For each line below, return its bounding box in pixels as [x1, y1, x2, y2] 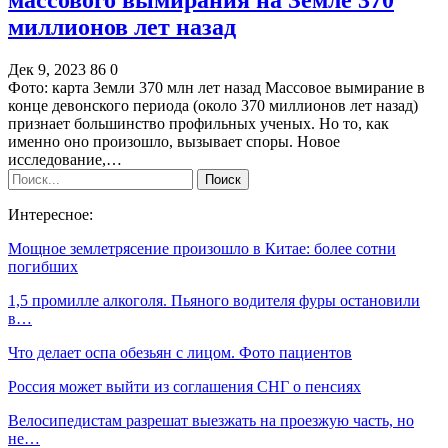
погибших [8, 257, 78, 275]
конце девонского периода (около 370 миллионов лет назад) [8, 96, 418, 114]
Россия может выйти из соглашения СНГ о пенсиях [8, 377, 361, 395]
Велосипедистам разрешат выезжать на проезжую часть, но [8, 411, 414, 429]
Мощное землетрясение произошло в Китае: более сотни [8, 239, 396, 257]
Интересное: [8, 205, 93, 223]
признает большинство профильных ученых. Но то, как [8, 114, 389, 132]
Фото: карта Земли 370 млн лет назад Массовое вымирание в [8, 78, 425, 96]
